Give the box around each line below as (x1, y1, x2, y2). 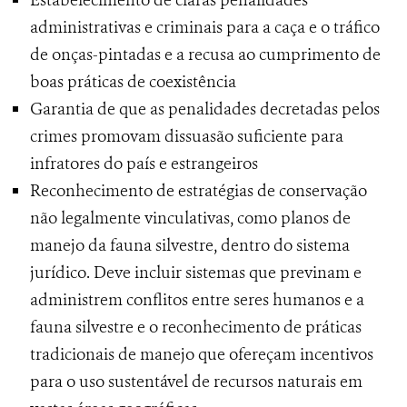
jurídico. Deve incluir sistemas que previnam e (30, 262, 362, 284)
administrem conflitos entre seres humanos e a (30, 289, 364, 312)
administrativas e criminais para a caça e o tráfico (30, 16, 380, 39)
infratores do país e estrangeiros (30, 153, 258, 175)
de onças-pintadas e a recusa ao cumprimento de (30, 44, 381, 66)
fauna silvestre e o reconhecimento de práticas (30, 316, 362, 339)
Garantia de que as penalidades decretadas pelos (30, 98, 380, 121)
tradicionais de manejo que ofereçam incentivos (30, 343, 373, 366)
